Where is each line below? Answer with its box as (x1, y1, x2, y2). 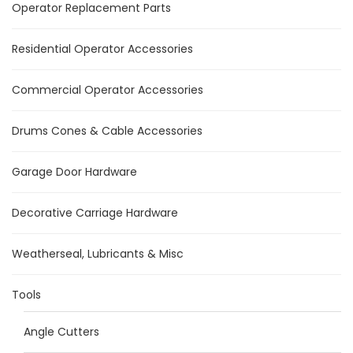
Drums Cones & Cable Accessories (12, 123, 203, 139)
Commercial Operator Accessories (12, 82, 203, 98)
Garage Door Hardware (12, 164, 137, 180)
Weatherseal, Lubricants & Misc (12, 246, 184, 262)
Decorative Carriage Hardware (12, 205, 178, 221)
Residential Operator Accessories (12, 41, 193, 57)
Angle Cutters (24, 324, 99, 340)
